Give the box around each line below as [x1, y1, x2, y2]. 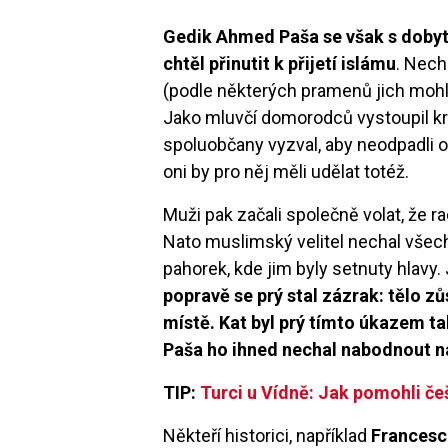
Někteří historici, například [163, 424, 372, 446]
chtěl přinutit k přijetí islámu [163, 52, 397, 74]
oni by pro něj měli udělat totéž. [163, 160, 410, 182]
